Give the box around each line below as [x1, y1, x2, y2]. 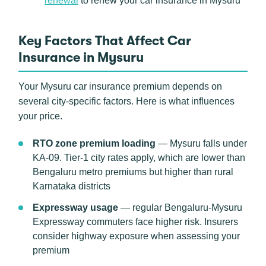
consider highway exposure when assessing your [33, 231, 240, 241]
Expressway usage [33, 202, 118, 213]
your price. [18, 111, 62, 121]
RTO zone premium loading [33, 138, 156, 148]
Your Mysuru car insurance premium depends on [18, 81, 222, 91]
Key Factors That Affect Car [18, 33, 191, 48]
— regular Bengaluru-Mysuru [118, 202, 242, 213]
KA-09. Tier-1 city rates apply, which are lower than [33, 153, 245, 163]
